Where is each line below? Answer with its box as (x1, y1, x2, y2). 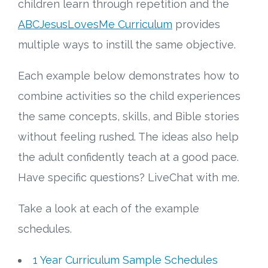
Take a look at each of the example (18, 202, 199, 215)
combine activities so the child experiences (18, 90, 240, 103)
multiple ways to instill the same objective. (18, 38, 236, 51)
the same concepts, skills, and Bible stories (18, 110, 239, 123)
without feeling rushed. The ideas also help (18, 130, 239, 144)
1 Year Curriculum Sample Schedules (33, 254, 218, 267)
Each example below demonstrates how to (18, 69, 239, 83)
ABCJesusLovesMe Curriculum (18, 18, 172, 31)
